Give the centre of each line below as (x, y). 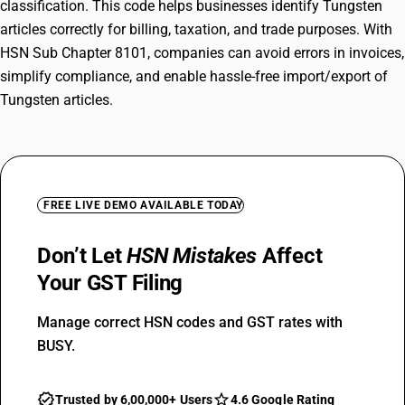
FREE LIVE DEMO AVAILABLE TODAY (143, 205)
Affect (290, 256)
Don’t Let (82, 256)
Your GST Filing (110, 283)
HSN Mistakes (192, 256)
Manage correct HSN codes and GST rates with (190, 322)
